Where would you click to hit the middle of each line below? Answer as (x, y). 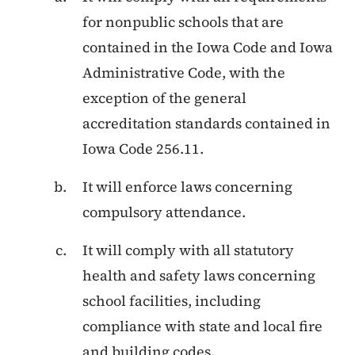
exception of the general (164, 97)
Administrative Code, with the (184, 72)
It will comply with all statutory (188, 250)
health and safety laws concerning (199, 275)
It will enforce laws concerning (187, 186)
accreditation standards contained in (206, 123)
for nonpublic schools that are (183, 21)
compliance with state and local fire (202, 326)
